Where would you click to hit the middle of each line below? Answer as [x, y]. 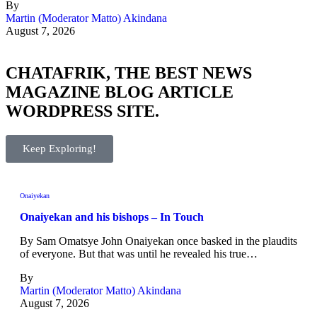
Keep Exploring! [59, 149]
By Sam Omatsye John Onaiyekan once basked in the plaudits [158, 241]
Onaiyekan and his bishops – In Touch [112, 217]
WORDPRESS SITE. [82, 111]
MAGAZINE [53, 92]
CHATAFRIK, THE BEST [102, 73]
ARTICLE [196, 92]
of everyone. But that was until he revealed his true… [139, 253]
